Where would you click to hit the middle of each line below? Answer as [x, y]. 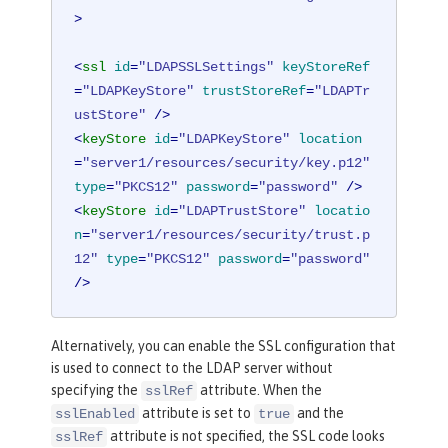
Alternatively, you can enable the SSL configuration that [223, 346]
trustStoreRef [254, 91]
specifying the [96, 390]
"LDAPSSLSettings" [206, 67]
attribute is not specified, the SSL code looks [246, 436]
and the [319, 413]
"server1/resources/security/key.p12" [226, 163]
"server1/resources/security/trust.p [230, 235]
